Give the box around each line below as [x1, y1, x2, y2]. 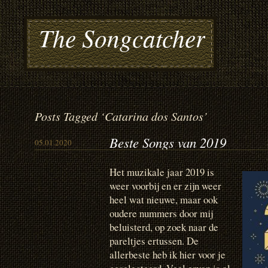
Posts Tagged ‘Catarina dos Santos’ [35, 108, 208, 124]
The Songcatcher [39, 21, 205, 54]
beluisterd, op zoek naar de [109, 220, 218, 234]
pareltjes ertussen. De [109, 234, 199, 248]
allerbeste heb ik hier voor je [109, 248, 226, 261]
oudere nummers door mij [109, 206, 213, 220]
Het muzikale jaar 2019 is [109, 165, 214, 179]
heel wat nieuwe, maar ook [109, 193, 218, 206]
